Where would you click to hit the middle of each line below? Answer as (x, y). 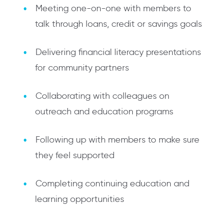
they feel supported (75, 155)
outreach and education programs (104, 112)
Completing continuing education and (112, 184)
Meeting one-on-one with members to (113, 9)
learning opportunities (80, 199)
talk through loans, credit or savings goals (118, 24)
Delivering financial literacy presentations (118, 52)
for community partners (82, 68)
